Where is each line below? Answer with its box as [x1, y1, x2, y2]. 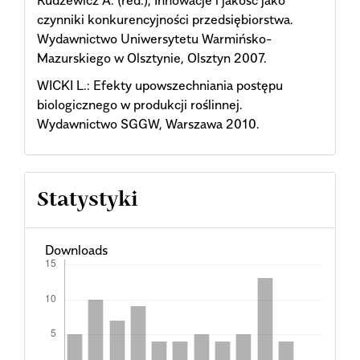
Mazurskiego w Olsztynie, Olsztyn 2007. [37, 49, 267, 66]
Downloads [44, 241, 108, 258]
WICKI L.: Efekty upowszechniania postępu [37, 77, 283, 94]
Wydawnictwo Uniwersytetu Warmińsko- [37, 30, 272, 47]
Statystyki [37, 190, 138, 210]
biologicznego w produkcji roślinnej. [37, 96, 243, 113]
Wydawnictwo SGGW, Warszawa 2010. [37, 116, 260, 133]
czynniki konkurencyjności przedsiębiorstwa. [37, 10, 293, 27]
